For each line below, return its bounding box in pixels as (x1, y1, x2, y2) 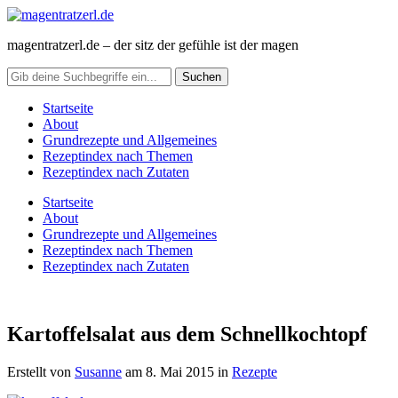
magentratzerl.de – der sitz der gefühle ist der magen (7, 37, 298, 52)
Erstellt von (7, 363, 75, 379)
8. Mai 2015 (146, 363, 214, 379)
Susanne (75, 363, 122, 379)
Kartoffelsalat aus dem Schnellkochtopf (7, 322, 367, 346)
